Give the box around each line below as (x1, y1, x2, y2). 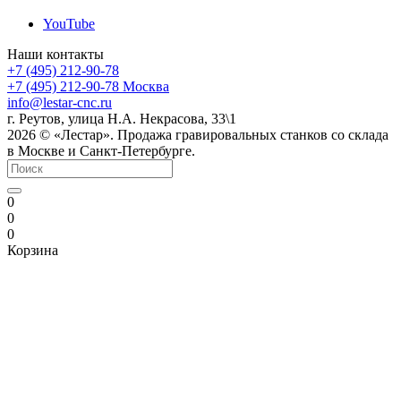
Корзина (7, 242, 58, 258)
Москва (123, 78, 169, 94)
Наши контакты (7, 46, 104, 62)
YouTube (43, 15, 95, 31)
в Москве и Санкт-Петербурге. (7, 142, 195, 158)
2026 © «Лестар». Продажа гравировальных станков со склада (7, 126, 388, 142)
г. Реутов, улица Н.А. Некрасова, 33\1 (7, 110, 236, 126)
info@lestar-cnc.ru (7, 94, 112, 110)
